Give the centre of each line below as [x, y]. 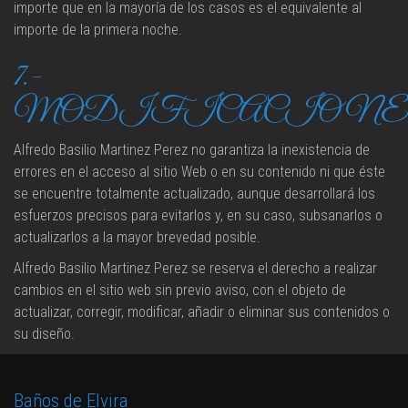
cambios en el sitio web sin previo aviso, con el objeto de [180, 290]
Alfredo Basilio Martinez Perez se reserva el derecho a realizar [195, 268]
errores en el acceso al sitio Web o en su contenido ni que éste [199, 172]
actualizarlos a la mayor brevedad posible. [137, 237]
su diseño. [44, 334]
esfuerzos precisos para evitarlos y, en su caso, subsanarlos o [198, 215]
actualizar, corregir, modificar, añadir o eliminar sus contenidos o [202, 312]
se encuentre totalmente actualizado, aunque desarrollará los [194, 194]
